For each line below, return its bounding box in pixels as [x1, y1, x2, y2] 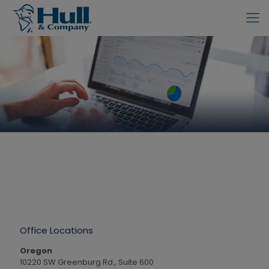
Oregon [20, 245, 52, 256]
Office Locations [20, 224, 93, 237]
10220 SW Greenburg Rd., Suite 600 [20, 256, 154, 268]
